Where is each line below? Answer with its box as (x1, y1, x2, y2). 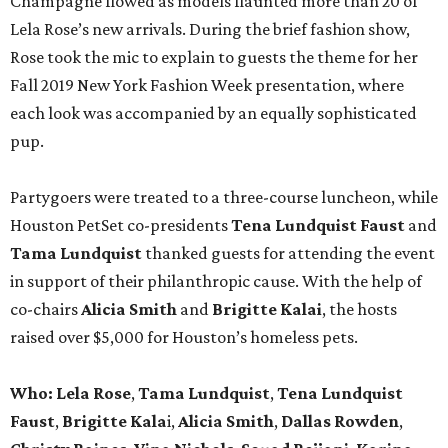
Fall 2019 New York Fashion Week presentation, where (10, 75, 404, 96)
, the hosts (322, 299, 397, 320)
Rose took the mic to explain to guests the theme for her (10, 47, 418, 68)
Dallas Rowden (281, 411, 399, 432)
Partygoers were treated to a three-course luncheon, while (10, 187, 438, 208)
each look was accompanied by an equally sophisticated (10, 103, 417, 124)
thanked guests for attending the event (142, 243, 435, 264)
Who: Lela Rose (10, 383, 131, 404)
